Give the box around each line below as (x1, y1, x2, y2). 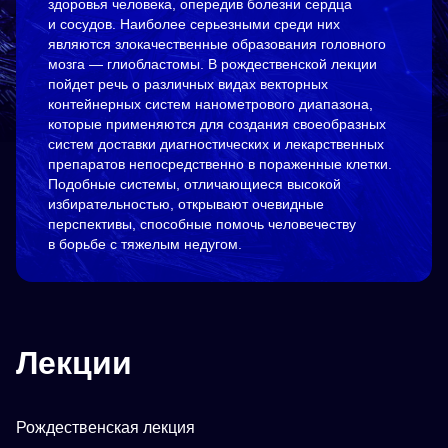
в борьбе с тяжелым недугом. (48, 236, 242, 253)
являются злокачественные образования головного (48, 36, 386, 53)
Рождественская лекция (16, 419, 195, 437)
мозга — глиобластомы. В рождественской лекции (48, 56, 377, 73)
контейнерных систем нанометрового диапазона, (48, 96, 373, 113)
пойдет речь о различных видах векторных (48, 76, 328, 93)
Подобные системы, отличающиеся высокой (48, 176, 341, 193)
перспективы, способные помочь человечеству (48, 216, 356, 233)
